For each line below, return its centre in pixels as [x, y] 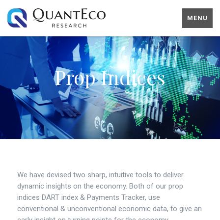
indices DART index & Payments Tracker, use [89, 197]
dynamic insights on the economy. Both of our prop [100, 186]
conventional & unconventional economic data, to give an [110, 209]
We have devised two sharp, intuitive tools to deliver [100, 175]
